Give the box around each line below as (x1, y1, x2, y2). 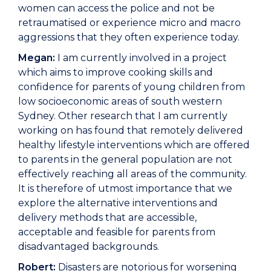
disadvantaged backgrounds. (18, 241, 159, 253)
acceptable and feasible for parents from (18, 226, 215, 238)
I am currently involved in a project (55, 52, 227, 64)
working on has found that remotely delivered (18, 125, 243, 137)
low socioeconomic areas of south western (18, 96, 222, 108)
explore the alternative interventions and (18, 197, 218, 209)
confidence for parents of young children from (18, 81, 245, 93)
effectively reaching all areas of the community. (18, 168, 247, 180)
